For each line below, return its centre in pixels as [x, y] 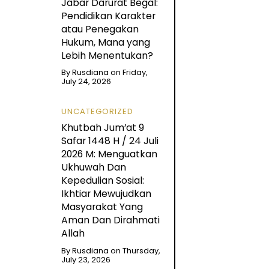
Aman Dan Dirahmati [110, 220]
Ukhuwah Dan [93, 168]
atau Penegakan [100, 29]
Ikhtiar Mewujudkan [106, 194]
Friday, [135, 72]
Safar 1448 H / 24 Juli [110, 141]
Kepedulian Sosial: [102, 181]
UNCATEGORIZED [97, 111]
